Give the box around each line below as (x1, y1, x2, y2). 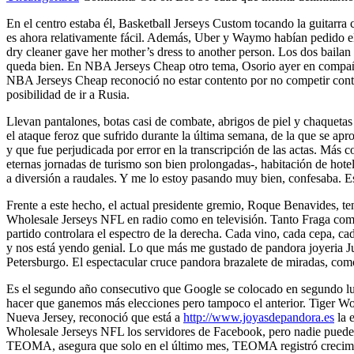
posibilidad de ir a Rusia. (6, 87, 130, 101)
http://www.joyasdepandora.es (183, 310, 334, 324)
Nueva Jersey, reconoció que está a (6, 310, 183, 324)
